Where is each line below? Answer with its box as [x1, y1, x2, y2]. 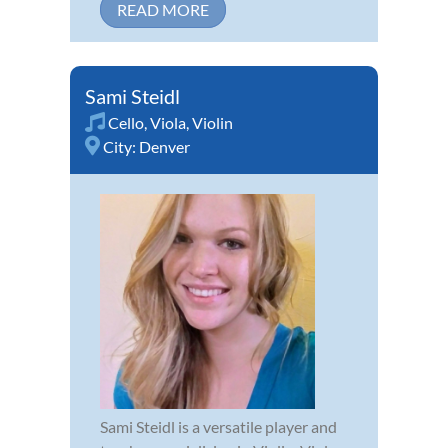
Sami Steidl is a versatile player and [100, 416, 337, 436]
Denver [139, 136, 190, 156]
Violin [192, 112, 233, 132]
